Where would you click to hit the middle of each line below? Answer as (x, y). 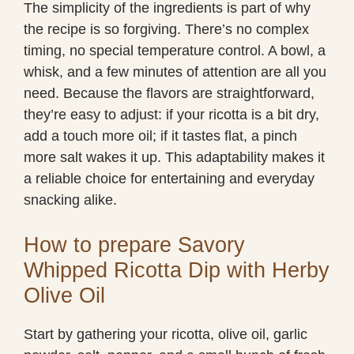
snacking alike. (70, 200)
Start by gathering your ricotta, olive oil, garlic (166, 334)
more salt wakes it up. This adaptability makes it (174, 157)
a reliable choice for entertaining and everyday (169, 178)
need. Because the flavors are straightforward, (169, 93)
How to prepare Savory (134, 245)
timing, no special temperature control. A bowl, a (175, 50)
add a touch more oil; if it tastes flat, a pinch (160, 136)
